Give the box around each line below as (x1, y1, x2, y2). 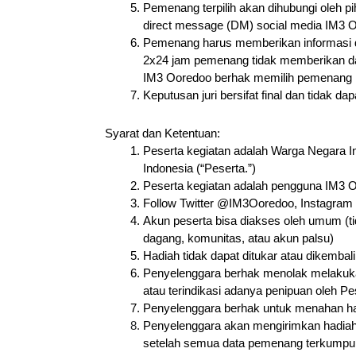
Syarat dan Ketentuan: (105, 127, 220, 141)
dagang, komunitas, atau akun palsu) (143, 232, 334, 246)
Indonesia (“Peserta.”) (143, 162, 256, 176)
